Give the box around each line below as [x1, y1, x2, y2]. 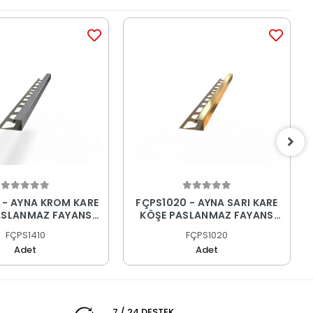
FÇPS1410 [5, 228, 45, 242]
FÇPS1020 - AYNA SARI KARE [136, 196, 278, 210]
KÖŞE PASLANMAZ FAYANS [140, 208, 274, 223]
